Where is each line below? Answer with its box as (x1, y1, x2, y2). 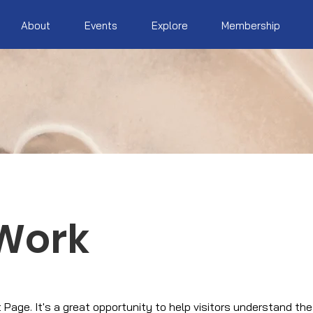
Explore (152, 19, 189, 32)
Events (85, 19, 118, 32)
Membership (221, 19, 281, 32)
